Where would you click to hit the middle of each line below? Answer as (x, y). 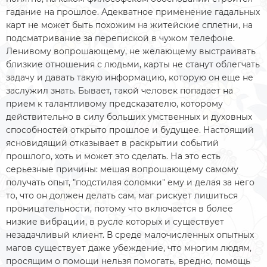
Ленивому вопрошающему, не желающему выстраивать (131, 51)
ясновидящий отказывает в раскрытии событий (112, 143)
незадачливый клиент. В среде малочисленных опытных (130, 235)
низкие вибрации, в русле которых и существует (115, 222)
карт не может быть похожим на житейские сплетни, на (129, 25)
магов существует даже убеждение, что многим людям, (129, 248)
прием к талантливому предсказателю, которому (114, 104)
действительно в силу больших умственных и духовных (129, 117)
